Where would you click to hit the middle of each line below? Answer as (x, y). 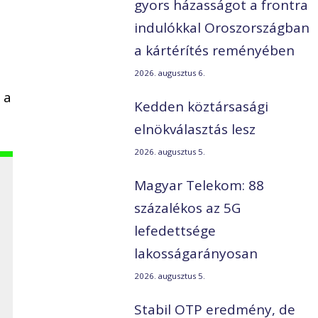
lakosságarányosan (196, 254)
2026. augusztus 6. (170, 73)
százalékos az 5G (188, 208)
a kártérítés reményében (215, 51)
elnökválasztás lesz (195, 130)
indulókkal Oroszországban (222, 28)
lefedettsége (175, 231)
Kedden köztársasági (202, 107)
